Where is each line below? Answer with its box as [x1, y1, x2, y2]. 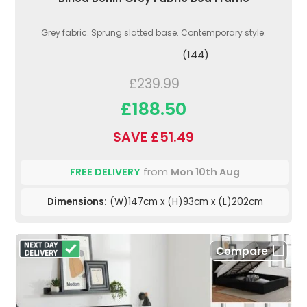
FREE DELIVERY [70, 164, 140, 179]
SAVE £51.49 [113, 127, 194, 147]
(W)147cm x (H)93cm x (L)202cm [106, 195, 263, 208]
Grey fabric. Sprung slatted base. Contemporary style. [41, 26, 266, 38]
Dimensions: [47, 195, 107, 208]
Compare [216, 243, 268, 258]
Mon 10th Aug [171, 164, 240, 179]
